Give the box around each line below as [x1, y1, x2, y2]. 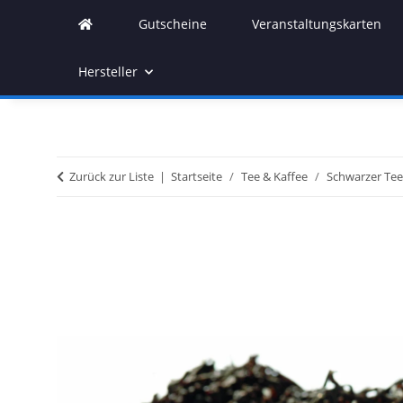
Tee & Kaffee [241, 168, 308, 184]
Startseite [171, 168, 222, 184]
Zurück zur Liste [69, 168, 154, 184]
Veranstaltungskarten [252, 15, 382, 32]
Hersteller [78, 63, 138, 80]
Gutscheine [138, 15, 207, 32]
